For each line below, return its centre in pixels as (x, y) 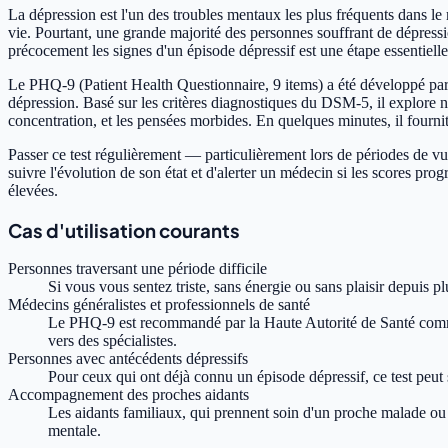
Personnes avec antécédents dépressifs (128, 359)
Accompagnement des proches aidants (128, 395)
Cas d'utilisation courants (124, 230)
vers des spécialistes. (112, 341)
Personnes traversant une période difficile (137, 269)
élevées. (33, 190)
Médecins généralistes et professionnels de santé (159, 305)
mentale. (74, 431)
